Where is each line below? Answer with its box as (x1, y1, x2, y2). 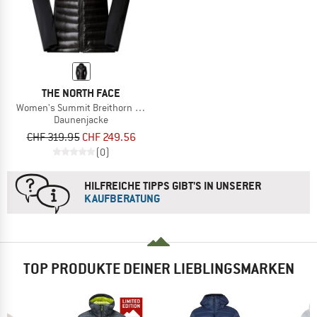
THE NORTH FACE (42, 86, 120, 101)
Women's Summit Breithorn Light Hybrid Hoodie (16, 101, 218, 115)
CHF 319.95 (26, 129, 80, 144)
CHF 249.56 (81, 129, 136, 144)
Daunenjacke (54, 113, 108, 127)
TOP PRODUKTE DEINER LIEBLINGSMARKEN (23, 259, 294, 279)
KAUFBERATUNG (84, 190, 160, 206)
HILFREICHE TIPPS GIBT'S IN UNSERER (84, 178, 261, 193)
